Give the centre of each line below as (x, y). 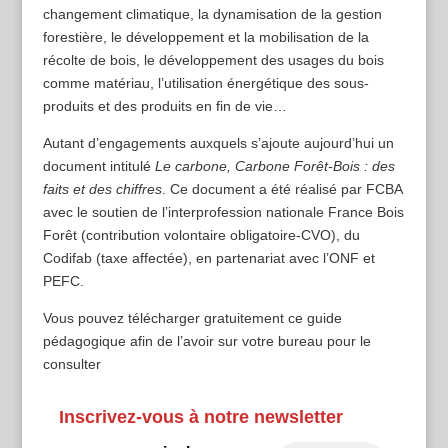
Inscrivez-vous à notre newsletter (200, 416)
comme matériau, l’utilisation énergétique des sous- (205, 83)
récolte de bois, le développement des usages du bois (213, 60)
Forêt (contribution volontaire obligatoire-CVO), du (201, 235)
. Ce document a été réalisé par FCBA (281, 189)
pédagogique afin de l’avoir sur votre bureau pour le (206, 341)
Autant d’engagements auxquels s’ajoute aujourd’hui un (218, 143)
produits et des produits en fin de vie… (164, 106)
